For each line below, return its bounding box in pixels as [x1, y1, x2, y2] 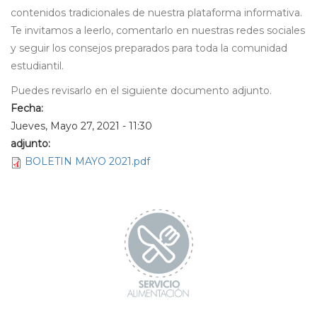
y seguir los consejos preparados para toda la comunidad [11, 42, 287, 55]
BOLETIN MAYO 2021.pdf [25, 155, 150, 168]
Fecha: [11, 102, 46, 115]
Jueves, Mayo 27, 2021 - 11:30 [11, 120, 152, 133]
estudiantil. [11, 59, 67, 73]
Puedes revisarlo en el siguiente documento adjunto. [11, 84, 272, 98]
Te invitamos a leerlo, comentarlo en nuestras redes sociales [11, 24, 305, 38]
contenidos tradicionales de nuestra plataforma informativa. [11, 6, 302, 20]
